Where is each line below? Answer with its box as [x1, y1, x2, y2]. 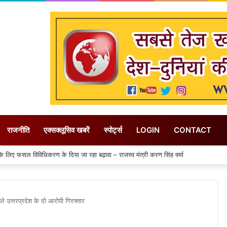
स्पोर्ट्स [104, 125, 122, 135]
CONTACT [174, 125, 211, 135]
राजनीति [7, 125, 29, 135]
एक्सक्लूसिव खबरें [44, 125, 90, 135]
